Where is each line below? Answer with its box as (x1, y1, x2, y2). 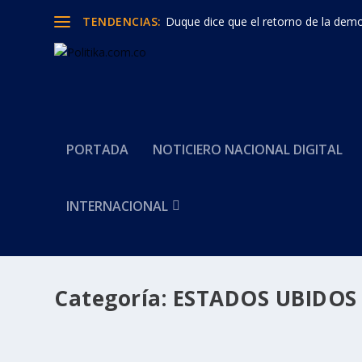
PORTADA (66, 141, 129, 158)
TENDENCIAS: (82, 13, 162, 29)
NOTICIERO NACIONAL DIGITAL (153, 141, 343, 158)
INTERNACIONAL (66, 197, 169, 215)
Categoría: (54, 284, 173, 313)
